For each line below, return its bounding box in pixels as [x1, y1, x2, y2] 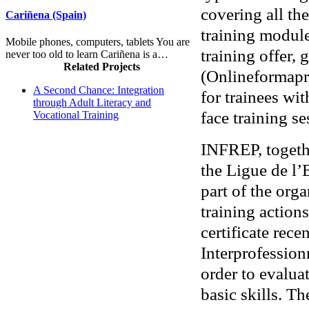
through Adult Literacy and [33, 97, 151, 108]
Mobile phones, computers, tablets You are [6, 36, 190, 48]
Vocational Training [33, 109, 119, 121]
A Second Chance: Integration [33, 84, 164, 96]
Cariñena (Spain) [6, 8, 86, 21]
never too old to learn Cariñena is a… [6, 48, 168, 61]
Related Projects [63, 61, 140, 72]
